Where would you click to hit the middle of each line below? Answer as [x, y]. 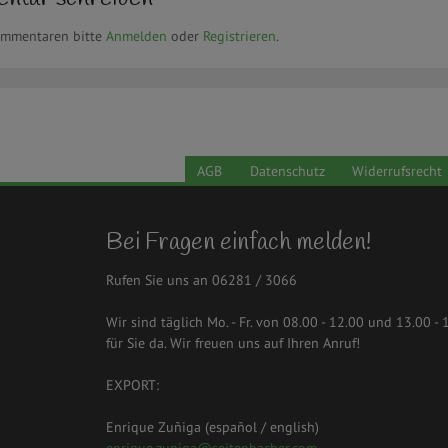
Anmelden [136, 35]
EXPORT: [132, 384]
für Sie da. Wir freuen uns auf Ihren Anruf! [232, 342]
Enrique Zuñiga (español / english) [214, 426]
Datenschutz [287, 171]
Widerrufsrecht [397, 171]
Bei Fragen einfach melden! [238, 243]
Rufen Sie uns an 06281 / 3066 [201, 279]
